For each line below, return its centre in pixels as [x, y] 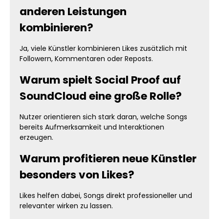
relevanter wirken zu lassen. [66, 206]
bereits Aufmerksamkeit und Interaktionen [92, 127]
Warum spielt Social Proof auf [100, 80]
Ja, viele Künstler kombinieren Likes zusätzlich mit [103, 48]
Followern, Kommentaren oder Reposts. [86, 59]
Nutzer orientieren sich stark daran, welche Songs [103, 117]
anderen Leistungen [73, 11]
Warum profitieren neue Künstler [108, 159]
